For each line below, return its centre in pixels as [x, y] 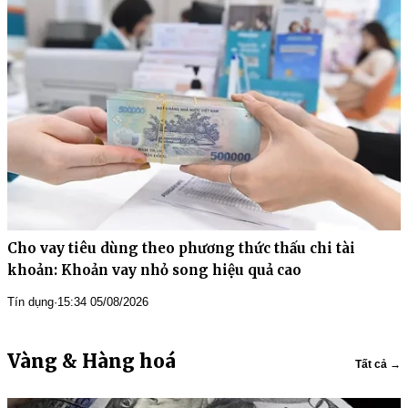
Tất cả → [378, 364]
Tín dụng [31, 301]
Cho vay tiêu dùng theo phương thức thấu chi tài [181, 248]
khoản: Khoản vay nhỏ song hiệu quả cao [154, 270]
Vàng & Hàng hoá [92, 361]
